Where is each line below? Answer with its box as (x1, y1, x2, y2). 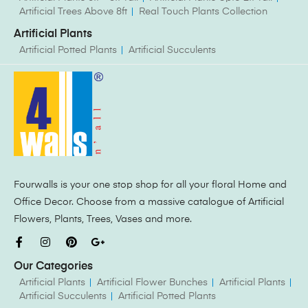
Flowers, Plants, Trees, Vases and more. (14, 214, 195, 225)
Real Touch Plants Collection (139, 6, 267, 16)
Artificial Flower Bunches (97, 278, 208, 288)
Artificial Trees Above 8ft (19, 6, 127, 16)
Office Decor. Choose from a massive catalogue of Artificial (14, 197, 284, 208)
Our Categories (14, 261, 93, 273)
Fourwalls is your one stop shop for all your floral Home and (14, 180, 287, 190)
